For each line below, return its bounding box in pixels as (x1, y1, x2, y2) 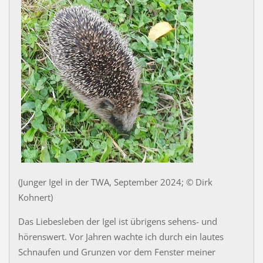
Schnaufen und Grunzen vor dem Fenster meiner (18, 246, 215, 258)
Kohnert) (18, 191, 53, 204)
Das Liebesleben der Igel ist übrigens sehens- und (18, 215, 217, 228)
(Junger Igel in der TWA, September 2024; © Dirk (18, 176, 213, 188)
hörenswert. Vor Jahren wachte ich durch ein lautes (18, 231, 224, 243)
